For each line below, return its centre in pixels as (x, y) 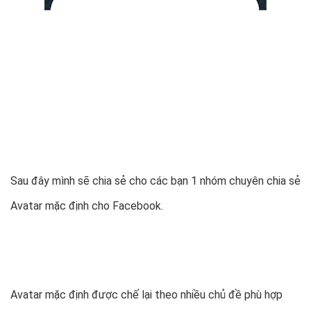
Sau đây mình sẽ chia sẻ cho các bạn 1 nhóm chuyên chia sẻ (155, 181)
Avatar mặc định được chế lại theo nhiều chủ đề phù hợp (146, 295)
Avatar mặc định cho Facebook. (87, 206)
